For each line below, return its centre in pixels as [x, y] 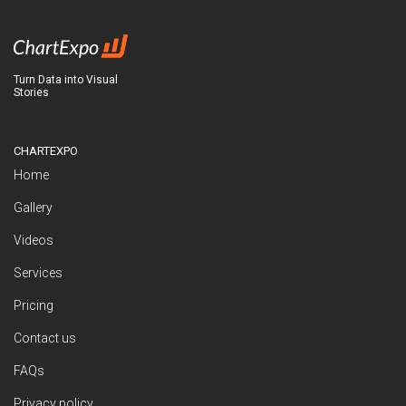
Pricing [34, 305]
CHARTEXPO [46, 150]
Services [38, 272]
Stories [31, 92]
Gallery [33, 207]
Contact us [45, 338]
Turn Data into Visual [66, 79]
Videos [34, 240]
